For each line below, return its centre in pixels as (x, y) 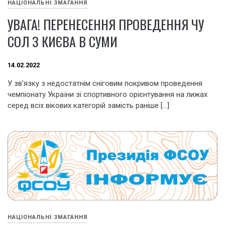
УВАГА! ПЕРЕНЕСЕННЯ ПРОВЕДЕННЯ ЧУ (106, 25)
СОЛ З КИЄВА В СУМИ (63, 42)
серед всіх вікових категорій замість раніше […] (88, 105)
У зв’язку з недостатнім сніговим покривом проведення (105, 83)
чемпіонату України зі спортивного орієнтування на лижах (107, 94)
